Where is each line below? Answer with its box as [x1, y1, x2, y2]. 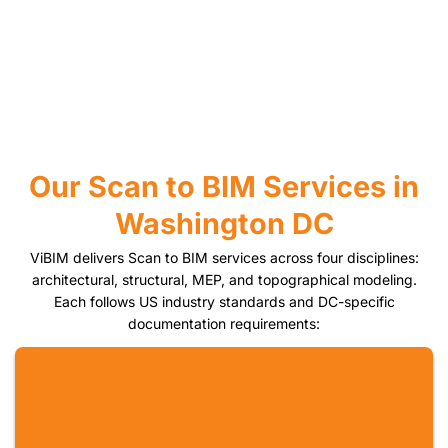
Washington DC [114, 205, 334, 241]
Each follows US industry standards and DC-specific [53, 293, 395, 311]
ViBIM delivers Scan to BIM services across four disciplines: [29, 249, 419, 267]
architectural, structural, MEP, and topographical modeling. [31, 271, 417, 289]
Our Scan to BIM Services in [29, 168, 419, 204]
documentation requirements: [128, 315, 320, 333]
